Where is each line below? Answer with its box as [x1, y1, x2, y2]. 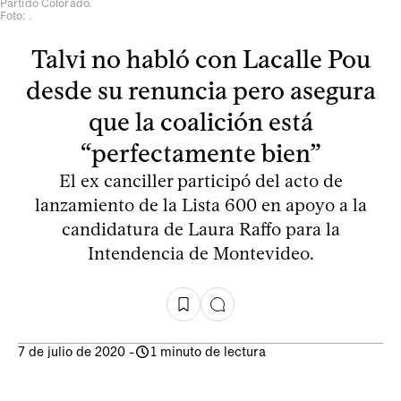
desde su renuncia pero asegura [25, 74, 376, 106]
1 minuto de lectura [150, 343, 266, 360]
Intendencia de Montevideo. [87, 242, 314, 264]
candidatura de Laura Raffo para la [61, 218, 340, 240]
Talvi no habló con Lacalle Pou [30, 43, 371, 74]
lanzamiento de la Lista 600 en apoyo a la [34, 193, 367, 216]
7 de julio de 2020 [18, 343, 125, 360]
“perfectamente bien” [80, 137, 321, 168]
